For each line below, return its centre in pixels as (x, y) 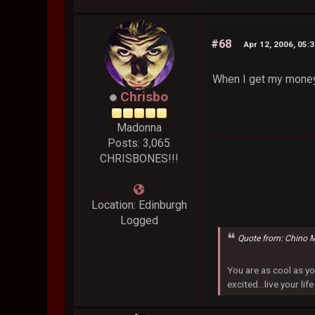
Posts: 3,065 (139, 143)
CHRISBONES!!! (139, 158)
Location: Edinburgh (139, 205)
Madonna (139, 127)
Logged (139, 220)
